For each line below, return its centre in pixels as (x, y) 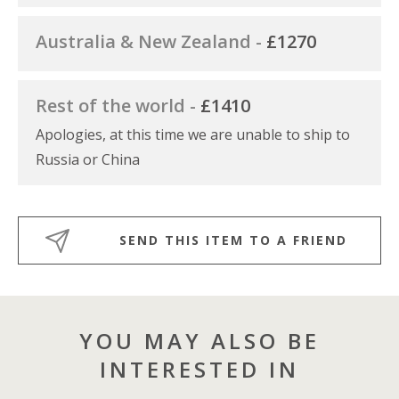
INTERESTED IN (199, 369)
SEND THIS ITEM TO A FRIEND (233, 240)
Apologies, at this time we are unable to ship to (193, 134)
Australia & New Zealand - (151, 41)
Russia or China (88, 159)
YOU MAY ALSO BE (199, 340)
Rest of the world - (118, 105)
